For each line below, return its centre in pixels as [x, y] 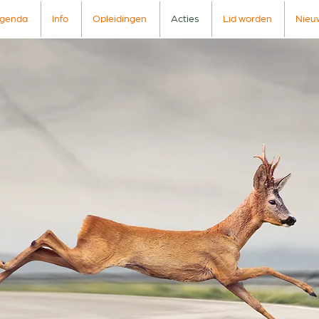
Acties [185, 19]
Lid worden [247, 19]
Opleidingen [120, 19]
